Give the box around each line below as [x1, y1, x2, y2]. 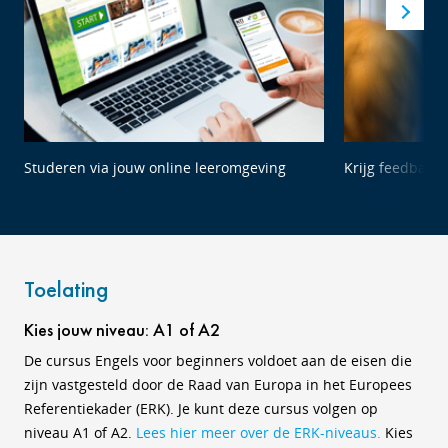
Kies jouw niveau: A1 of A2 [24, 318, 220, 341]
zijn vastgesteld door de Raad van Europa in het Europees [24, 375, 412, 394]
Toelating [24, 274, 108, 304]
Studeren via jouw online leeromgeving [24, 158, 286, 177]
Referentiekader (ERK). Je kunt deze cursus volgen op [24, 399, 378, 418]
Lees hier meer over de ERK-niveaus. [136, 423, 381, 442]
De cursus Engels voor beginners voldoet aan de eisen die [24, 351, 412, 370]
